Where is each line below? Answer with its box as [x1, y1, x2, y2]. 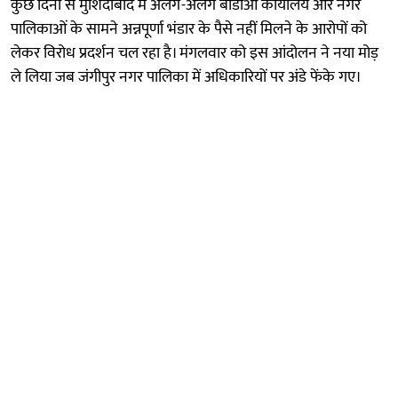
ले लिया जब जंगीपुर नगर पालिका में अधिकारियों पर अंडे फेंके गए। [11, 63, 362, 91]
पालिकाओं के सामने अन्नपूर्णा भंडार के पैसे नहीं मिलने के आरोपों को [11, 15, 367, 43]
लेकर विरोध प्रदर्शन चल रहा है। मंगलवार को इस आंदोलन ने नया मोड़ [11, 39, 378, 67]
